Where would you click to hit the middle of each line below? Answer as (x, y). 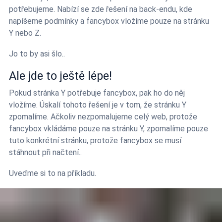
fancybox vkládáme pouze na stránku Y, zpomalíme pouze (109, 128)
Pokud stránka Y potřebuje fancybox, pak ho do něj (97, 93)
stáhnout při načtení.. (45, 152)
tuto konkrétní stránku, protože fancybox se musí (95, 140)
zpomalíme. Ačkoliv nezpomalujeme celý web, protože (103, 116)
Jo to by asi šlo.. (37, 54)
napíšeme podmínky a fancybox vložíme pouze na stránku (109, 21)
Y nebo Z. (25, 33)
